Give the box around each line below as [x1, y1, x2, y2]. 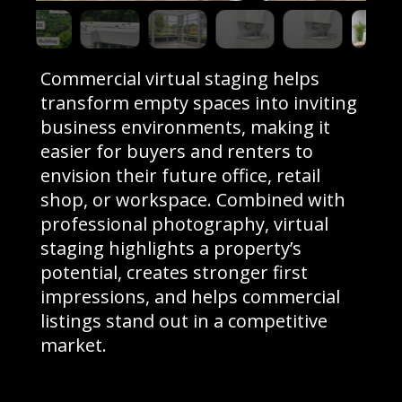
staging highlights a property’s [40, 236, 302, 261]
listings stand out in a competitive [40, 309, 328, 334]
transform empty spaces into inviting [40, 91, 358, 116]
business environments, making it [40, 115, 331, 140]
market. [40, 333, 108, 358]
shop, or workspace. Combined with [40, 188, 346, 213]
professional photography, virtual [40, 212, 329, 237]
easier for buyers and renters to [40, 139, 314, 164]
